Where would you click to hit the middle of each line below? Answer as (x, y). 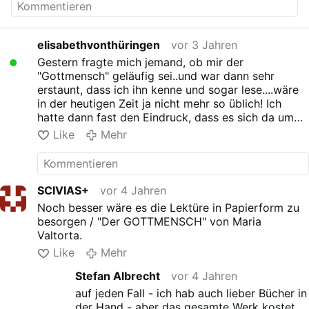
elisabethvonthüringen (99, 45)
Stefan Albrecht (117, 276)
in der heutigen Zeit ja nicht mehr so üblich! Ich (160, 103)
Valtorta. (60, 236)
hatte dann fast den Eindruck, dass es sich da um (166, 117)
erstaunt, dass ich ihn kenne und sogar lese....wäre (168, 89)
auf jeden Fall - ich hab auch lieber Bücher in (191, 293)
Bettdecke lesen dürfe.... (102, 144)
